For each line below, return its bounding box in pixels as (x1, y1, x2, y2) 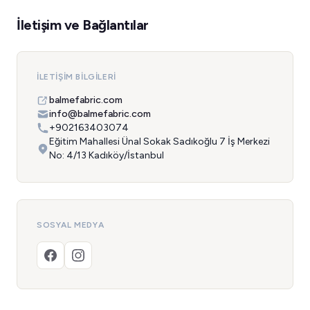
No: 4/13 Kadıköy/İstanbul (49, 149, 164, 161)
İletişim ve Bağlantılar (17, 17, 149, 33)
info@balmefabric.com (49, 108, 151, 120)
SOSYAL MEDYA (37, 220, 104, 230)
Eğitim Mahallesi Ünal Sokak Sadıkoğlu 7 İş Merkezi (49, 136, 270, 147)
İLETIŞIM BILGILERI (37, 72, 116, 82)
